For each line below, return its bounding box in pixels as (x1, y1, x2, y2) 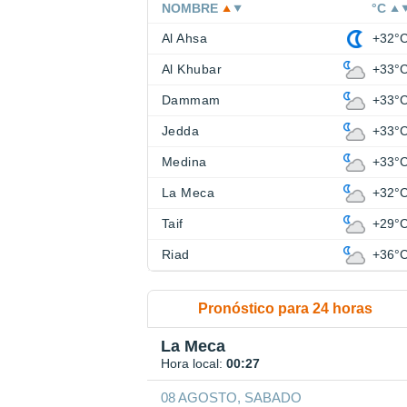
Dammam (162, 93, 221, 108)
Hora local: (161, 356, 226, 372)
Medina (162, 154, 207, 170)
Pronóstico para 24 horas (197, 301, 372, 317)
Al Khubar (162, 62, 223, 77)
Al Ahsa (162, 31, 208, 46)
